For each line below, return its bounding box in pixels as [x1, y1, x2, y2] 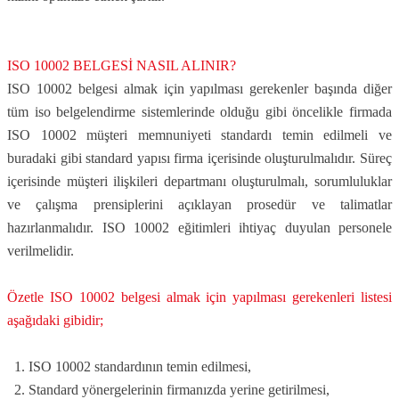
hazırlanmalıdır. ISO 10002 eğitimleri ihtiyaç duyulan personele [7, 220, 392, 235]
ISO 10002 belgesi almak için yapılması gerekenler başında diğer [7, 81, 392, 96]
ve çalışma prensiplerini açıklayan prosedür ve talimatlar [7, 197, 392, 212]
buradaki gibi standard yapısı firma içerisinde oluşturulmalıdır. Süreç [7, 151, 392, 166]
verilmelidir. [7, 243, 74, 258]
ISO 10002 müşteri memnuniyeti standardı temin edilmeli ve [7, 127, 392, 142]
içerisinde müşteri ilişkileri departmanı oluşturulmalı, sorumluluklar [7, 174, 392, 189]
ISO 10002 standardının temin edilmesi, [28, 359, 251, 374]
